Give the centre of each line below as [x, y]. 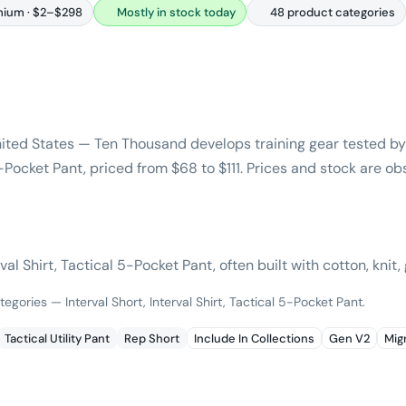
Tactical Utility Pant [57, 338]
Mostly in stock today [176, 12]
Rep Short [152, 338]
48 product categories [333, 12]
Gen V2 [349, 338]
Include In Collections [254, 338]
